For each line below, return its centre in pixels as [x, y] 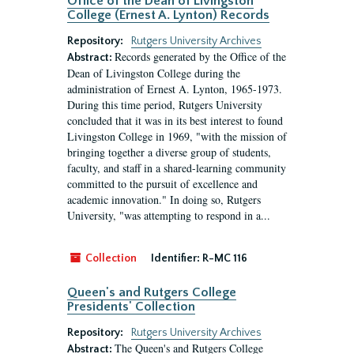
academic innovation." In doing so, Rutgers [164, 200]
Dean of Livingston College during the [154, 73]
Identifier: [175, 258]
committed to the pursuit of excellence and [162, 184]
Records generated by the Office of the [200, 56]
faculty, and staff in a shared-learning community [177, 168]
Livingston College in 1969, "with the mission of [177, 136]
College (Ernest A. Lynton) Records [168, 15]
